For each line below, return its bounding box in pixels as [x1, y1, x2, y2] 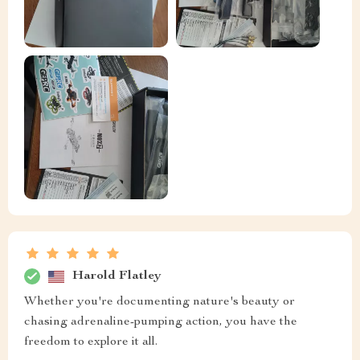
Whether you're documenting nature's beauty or [24, 296, 295, 309]
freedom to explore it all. [24, 336, 157, 350]
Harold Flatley [72, 269, 162, 283]
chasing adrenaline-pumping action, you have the [24, 316, 297, 329]
